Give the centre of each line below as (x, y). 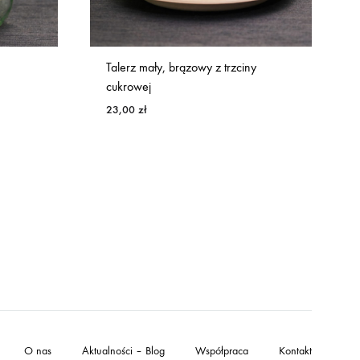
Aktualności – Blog (123, 351)
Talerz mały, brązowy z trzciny (181, 67)
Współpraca (222, 351)
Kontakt (295, 351)
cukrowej (129, 86)
